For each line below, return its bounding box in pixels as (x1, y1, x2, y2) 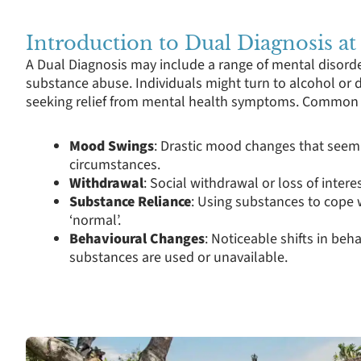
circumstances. (69, 154, 160, 175)
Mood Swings (69, 135, 154, 156)
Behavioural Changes (69, 228, 205, 249)
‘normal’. (69, 210, 121, 230)
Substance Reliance (69, 191, 191, 212)
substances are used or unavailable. (69, 247, 288, 268)
